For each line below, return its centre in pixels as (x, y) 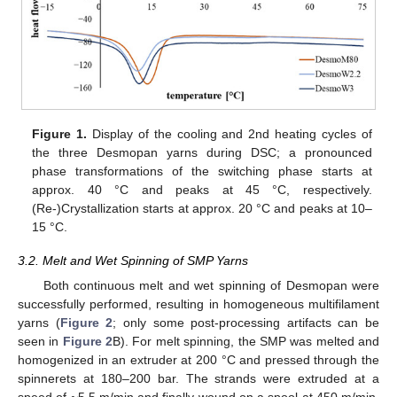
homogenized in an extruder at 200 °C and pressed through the (198, 360)
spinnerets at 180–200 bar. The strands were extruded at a (198, 379)
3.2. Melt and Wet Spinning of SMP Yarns (133, 261)
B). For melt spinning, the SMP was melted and (246, 342)
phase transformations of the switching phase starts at (202, 171)
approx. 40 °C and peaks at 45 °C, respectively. (202, 190)
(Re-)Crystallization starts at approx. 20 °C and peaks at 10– (202, 209)
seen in (40, 342)
